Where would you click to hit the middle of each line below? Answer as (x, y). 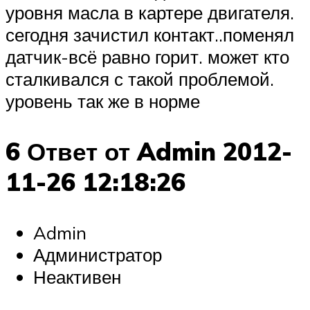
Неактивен (77, 277)
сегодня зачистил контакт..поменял (150, 34)
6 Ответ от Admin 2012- (149, 151)
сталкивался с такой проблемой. (140, 79)
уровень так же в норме (103, 101)
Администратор (98, 255)
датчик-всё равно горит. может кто (147, 56)
